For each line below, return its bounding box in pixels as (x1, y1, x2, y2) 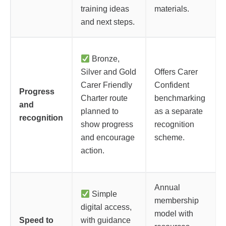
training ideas (81, 5, 129, 13)
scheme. (154, 133, 185, 142)
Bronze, (90, 54, 120, 63)
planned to (81, 107, 119, 116)
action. (81, 146, 104, 155)
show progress (81, 120, 133, 129)
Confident (154, 81, 189, 89)
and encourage (81, 133, 135, 142)
